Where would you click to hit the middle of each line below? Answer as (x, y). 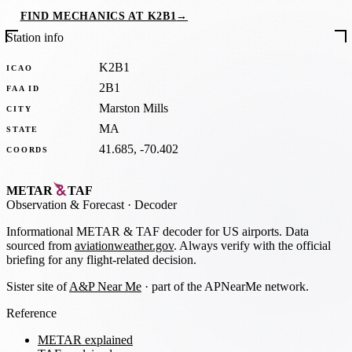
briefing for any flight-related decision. (101, 259)
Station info (35, 38)
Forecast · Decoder (128, 204)
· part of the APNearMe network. (225, 286)
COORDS (28, 149)
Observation (38, 204)
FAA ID (24, 88)
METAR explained (85, 339)
